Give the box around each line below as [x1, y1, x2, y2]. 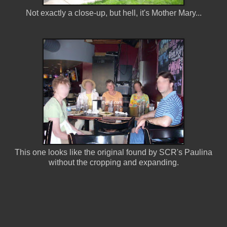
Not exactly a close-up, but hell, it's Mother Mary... [25, 8, 202, 17]
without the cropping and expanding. [48, 158, 179, 167]
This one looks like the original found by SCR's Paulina [15, 147, 212, 157]
